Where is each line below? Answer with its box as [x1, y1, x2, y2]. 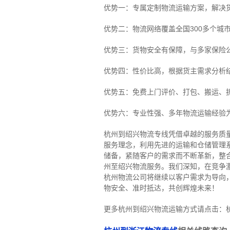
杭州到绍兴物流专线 [103, 130, 168, 139]
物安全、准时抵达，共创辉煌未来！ [103, 184, 219, 193]
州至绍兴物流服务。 [103, 162, 168, 171]
